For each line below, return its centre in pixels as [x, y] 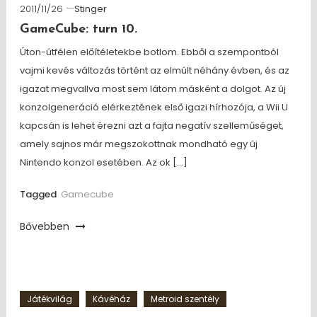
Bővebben [46, 226]
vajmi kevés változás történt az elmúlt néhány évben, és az [154, 70]
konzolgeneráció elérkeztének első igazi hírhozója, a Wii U [154, 107]
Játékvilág [49, 299]
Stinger [90, 9]
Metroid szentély [185, 299]
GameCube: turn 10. [78, 29]
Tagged [39, 194]
